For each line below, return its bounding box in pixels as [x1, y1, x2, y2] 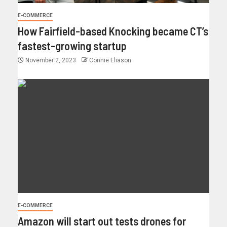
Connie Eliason [89, 57, 131, 64]
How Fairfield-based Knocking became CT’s [18, 24, 208, 38]
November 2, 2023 [24, 57, 78, 64]
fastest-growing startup [18, 39, 127, 53]
